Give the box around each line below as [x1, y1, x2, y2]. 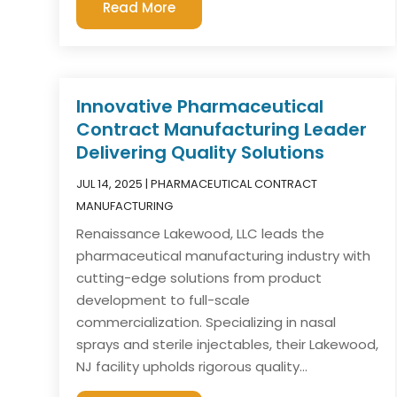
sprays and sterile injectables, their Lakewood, [76, 335, 379, 354]
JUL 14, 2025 [76, 175, 144, 193]
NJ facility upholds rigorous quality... [76, 357, 308, 377]
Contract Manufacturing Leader [76, 117, 368, 143]
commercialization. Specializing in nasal [76, 313, 337, 332]
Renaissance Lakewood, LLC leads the [76, 224, 325, 244]
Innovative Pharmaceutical [76, 94, 324, 120]
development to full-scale [76, 291, 251, 310]
